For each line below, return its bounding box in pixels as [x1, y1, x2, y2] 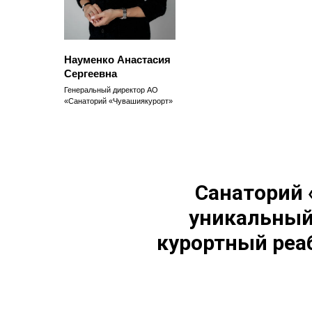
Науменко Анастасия [64, 53, 171, 65]
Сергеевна [64, 67, 117, 79]
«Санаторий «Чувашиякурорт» [64, 96, 173, 105]
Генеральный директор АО [64, 85, 158, 94]
